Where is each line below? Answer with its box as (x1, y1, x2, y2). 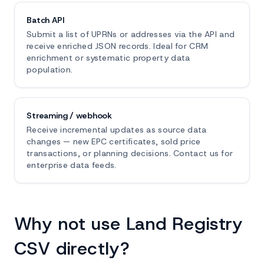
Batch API (27, 15, 65, 25)
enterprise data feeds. (27, 160, 117, 170)
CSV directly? (14, 237, 130, 260)
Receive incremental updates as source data (27, 124, 207, 135)
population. (27, 64, 73, 75)
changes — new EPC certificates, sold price (27, 136, 201, 147)
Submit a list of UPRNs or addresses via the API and (27, 29, 235, 39)
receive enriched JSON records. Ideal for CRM (27, 41, 209, 51)
